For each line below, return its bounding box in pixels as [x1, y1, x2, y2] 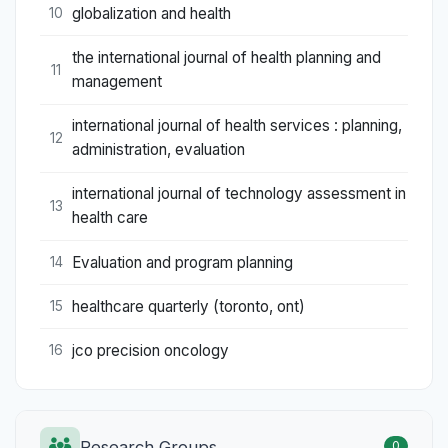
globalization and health [72, 3, 231, 23]
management [72, 72, 162, 92]
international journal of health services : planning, [72, 116, 402, 136]
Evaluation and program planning [72, 252, 293, 272]
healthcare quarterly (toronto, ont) [72, 296, 305, 316]
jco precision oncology [72, 340, 229, 360]
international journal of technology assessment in [72, 184, 406, 204]
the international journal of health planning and [72, 48, 381, 68]
